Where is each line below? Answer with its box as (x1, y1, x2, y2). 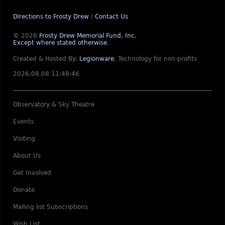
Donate (13, 186, 35, 193)
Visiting (13, 135, 35, 142)
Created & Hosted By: (13, 55, 79, 62)
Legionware (79, 55, 114, 62)
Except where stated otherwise (13, 39, 107, 46)
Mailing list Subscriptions (13, 203, 88, 210)
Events (13, 118, 34, 125)
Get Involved (13, 169, 51, 176)
